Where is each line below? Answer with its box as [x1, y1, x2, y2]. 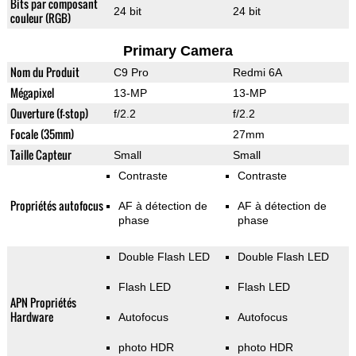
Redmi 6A [232, 66, 282, 79]
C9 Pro [113, 66, 149, 79]
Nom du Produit [10, 64, 79, 81]
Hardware [10, 308, 53, 326]
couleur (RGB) [10, 10, 71, 27]
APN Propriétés [10, 294, 76, 311]
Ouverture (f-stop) [10, 105, 88, 122]
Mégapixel [10, 84, 54, 102]
